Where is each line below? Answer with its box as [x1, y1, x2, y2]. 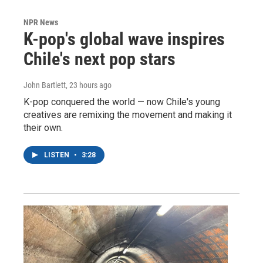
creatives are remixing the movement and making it [23, 109, 232, 120]
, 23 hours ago [66, 80, 112, 90]
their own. [23, 122, 63, 133]
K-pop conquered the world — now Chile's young [23, 96, 220, 107]
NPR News [23, 17, 58, 27]
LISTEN [44, 150, 71, 159]
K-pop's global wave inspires [23, 28, 225, 49]
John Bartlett [23, 80, 66, 90]
